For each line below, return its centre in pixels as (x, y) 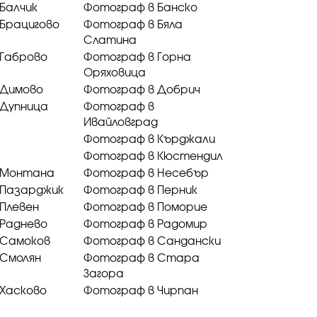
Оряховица (115, 73)
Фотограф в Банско (140, 8)
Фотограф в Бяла (133, 25)
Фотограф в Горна (137, 58)
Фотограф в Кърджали (149, 140)
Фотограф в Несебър (146, 174)
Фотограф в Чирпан (141, 291)
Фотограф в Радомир (145, 225)
